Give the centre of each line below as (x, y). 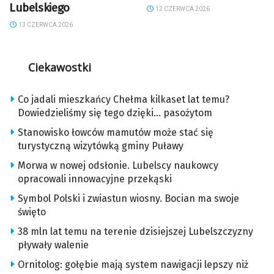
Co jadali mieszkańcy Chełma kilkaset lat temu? (124, 100)
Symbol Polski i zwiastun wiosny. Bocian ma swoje (128, 199)
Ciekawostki (59, 68)
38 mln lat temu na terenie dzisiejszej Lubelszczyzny (135, 232)
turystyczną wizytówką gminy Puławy (101, 146)
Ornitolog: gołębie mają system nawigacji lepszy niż (133, 265)
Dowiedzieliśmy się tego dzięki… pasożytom (115, 113)
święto (32, 212)
